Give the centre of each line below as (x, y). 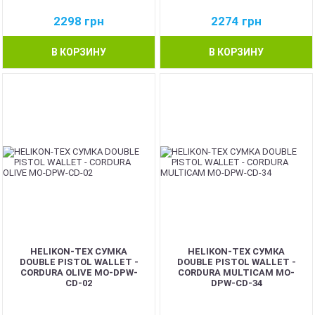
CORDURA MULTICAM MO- (236, 272)
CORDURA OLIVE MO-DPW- (79, 272)
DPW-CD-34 (236, 283)
